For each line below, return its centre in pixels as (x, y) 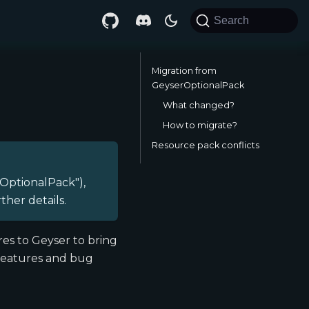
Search (232, 20)
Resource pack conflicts (206, 145)
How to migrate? (200, 125)
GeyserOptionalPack (198, 85)
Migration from (184, 71)
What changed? (199, 105)
